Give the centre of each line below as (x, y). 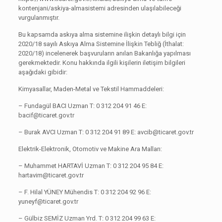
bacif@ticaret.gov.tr (46, 115)
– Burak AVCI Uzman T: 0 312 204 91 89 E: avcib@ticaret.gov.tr (106, 132)
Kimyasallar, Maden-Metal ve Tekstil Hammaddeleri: (91, 89)
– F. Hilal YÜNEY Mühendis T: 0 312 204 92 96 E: (84, 192)
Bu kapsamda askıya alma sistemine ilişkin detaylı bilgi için (102, 34)
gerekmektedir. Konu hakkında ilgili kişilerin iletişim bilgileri (102, 63)
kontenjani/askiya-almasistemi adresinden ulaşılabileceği (100, 8)
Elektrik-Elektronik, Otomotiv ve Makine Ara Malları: (90, 149)
